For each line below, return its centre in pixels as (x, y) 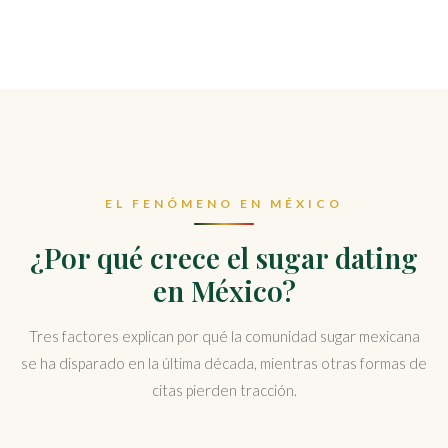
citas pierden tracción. (224, 390)
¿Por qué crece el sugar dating (224, 257)
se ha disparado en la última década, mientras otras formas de (224, 363)
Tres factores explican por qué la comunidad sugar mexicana (224, 336)
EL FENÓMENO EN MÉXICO (224, 203)
